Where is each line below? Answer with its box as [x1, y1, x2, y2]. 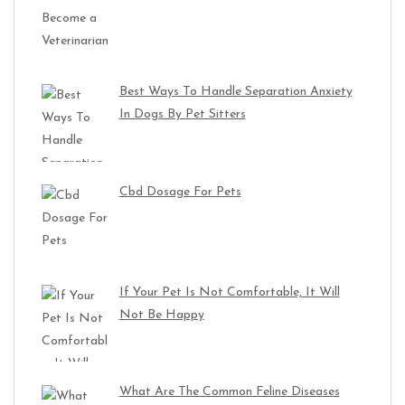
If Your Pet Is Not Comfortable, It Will [118, 285, 340, 299]
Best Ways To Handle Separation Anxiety [118, 85, 353, 99]
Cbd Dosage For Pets [118, 184, 241, 199]
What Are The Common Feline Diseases [118, 385, 340, 400]
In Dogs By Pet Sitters [118, 108, 246, 122]
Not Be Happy [118, 307, 204, 322]
